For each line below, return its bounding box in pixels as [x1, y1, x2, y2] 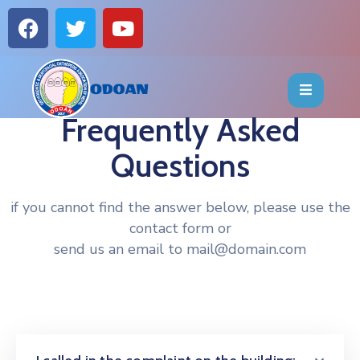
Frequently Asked [60, 110, 300, 149]
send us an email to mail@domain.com [54, 239, 306, 259]
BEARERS [12, 231, 72, 251]
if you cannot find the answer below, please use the [10, 198, 350, 217]
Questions [110, 145, 250, 185]
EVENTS [12, 148, 64, 167]
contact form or [129, 219, 231, 238]
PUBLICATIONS [12, 273, 108, 292]
